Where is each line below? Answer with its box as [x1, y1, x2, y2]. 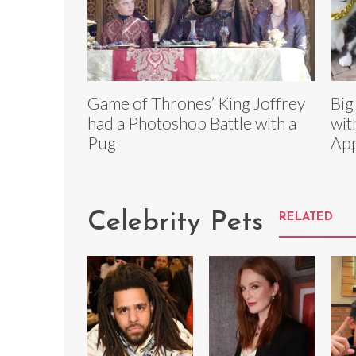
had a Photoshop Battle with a [87, 113, 296, 133]
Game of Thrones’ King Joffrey [87, 93, 305, 114]
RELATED [279, 211, 333, 224]
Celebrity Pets [87, 209, 263, 238]
